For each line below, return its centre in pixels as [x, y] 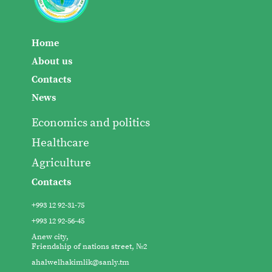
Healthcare [61, 143]
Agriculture [62, 163]
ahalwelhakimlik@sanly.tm [81, 262]
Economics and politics [91, 123]
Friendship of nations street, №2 [90, 246]
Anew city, [50, 236]
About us [52, 61]
